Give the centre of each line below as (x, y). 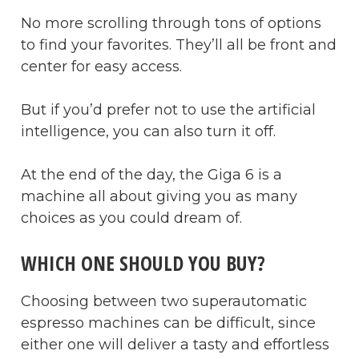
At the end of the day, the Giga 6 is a (151, 174)
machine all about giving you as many (159, 196)
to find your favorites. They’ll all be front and (179, 44)
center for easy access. (101, 66)
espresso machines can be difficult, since (168, 323)
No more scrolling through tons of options (171, 23)
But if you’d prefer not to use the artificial (168, 109)
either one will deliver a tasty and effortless (175, 344)
